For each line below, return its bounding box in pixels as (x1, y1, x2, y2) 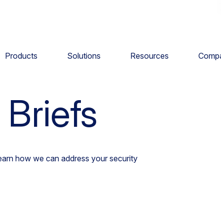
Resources (130, 50, 169, 61)
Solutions (67, 50, 101, 61)
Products (4, 50, 37, 61)
